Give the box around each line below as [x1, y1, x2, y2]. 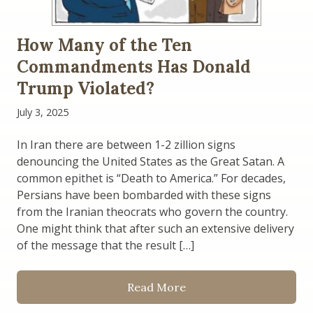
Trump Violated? [17, 77, 154, 99]
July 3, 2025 [17, 105, 68, 119]
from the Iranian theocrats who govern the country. [17, 203, 288, 219]
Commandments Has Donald [17, 55, 251, 78]
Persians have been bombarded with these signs [17, 187, 271, 203]
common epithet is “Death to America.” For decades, [17, 170, 286, 186]
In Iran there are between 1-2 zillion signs [17, 136, 235, 152]
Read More [127, 279, 186, 294]
